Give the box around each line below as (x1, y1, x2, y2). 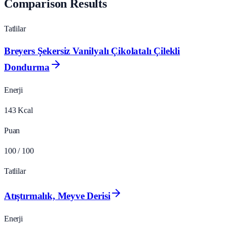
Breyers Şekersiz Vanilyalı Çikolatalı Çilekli (4, 46, 180, 57)
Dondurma (4, 62, 50, 73)
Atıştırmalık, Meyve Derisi (4, 190, 110, 201)
